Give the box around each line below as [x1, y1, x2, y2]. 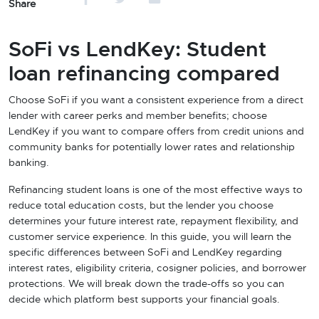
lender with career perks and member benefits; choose [9, 111, 267, 121]
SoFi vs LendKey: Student [9, 40, 266, 61]
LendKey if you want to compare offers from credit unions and [9, 127, 304, 137]
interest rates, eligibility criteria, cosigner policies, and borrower [9, 263, 306, 273]
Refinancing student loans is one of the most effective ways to [9, 185, 303, 195]
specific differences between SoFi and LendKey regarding [9, 248, 282, 258]
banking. [9, 158, 49, 168]
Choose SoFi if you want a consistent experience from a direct [9, 95, 303, 105]
